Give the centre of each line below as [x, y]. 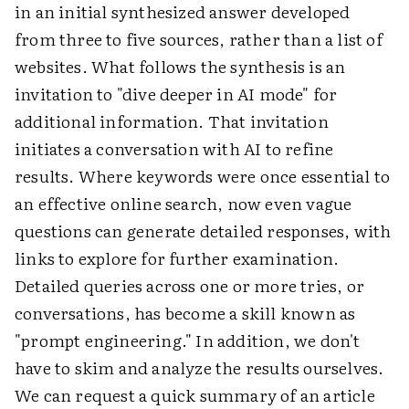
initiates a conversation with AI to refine [174, 149]
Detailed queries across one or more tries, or [190, 286]
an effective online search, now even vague [184, 204]
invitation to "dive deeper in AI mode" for [176, 94]
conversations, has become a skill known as [185, 313]
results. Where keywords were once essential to [203, 176]
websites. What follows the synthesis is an [180, 67]
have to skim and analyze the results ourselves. [199, 368]
